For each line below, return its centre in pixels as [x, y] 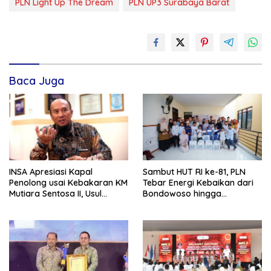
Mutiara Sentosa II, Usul [55, 194]
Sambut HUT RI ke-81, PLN [194, 172]
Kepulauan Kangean [184, 205]
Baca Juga [37, 80]
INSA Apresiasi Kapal [51, 172]
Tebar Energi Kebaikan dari [198, 183]
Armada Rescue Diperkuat [62, 205]
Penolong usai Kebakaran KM [68, 183]
